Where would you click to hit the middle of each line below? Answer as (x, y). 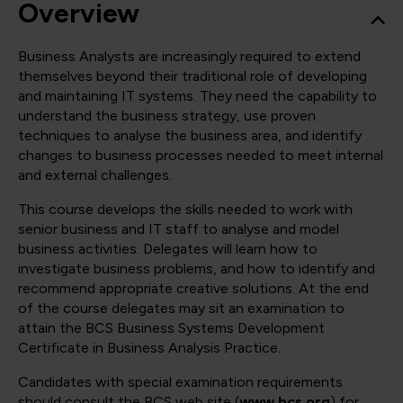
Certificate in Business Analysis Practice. (149, 348)
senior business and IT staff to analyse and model (179, 229)
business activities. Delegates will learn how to (168, 249)
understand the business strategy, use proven (167, 116)
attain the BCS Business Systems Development (171, 328)
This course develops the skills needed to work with (185, 210)
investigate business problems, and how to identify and (197, 269)
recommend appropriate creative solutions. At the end (193, 289)
